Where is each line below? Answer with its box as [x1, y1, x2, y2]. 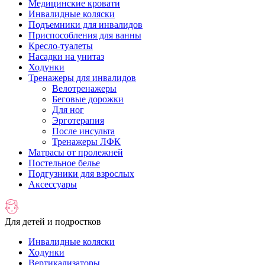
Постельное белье [28, 158, 100, 168]
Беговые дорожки [52, 94, 124, 104]
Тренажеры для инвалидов [28, 73, 136, 83]
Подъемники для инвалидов [28, 20, 143, 30]
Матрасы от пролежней [28, 147, 123, 157]
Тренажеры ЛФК [52, 137, 121, 147]
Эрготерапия [52, 115, 104, 125]
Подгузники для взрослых [28, 169, 134, 179]
